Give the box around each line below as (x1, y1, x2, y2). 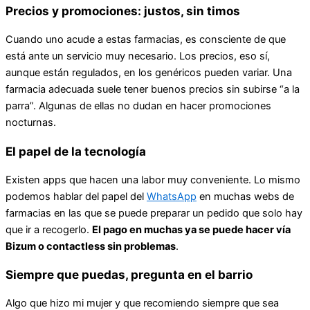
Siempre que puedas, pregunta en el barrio (6, 266, 253, 282)
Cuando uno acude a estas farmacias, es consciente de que (6, 33, 286, 46)
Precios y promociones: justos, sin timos (6, 3, 240, 19)
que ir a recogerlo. (6, 223, 92, 236)
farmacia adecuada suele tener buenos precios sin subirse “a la (6, 83, 300, 96)
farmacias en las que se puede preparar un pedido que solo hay (6, 206, 302, 219)
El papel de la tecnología (6, 143, 146, 158)
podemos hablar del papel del (6, 190, 147, 203)
